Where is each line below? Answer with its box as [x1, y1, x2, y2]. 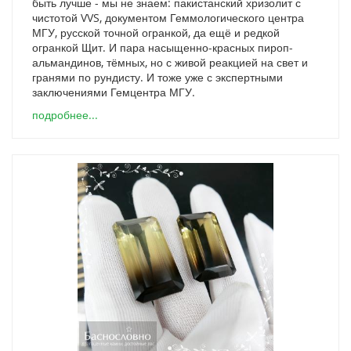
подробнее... [32, 107, 98, 122]
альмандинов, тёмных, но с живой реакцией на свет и [32, 55, 308, 70]
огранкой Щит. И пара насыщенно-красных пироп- [32, 40, 293, 55]
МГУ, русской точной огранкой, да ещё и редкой [32, 25, 280, 40]
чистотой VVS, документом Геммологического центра [32, 10, 304, 25]
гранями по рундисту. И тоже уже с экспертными [32, 70, 283, 85]
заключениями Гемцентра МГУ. [32, 85, 195, 100]
